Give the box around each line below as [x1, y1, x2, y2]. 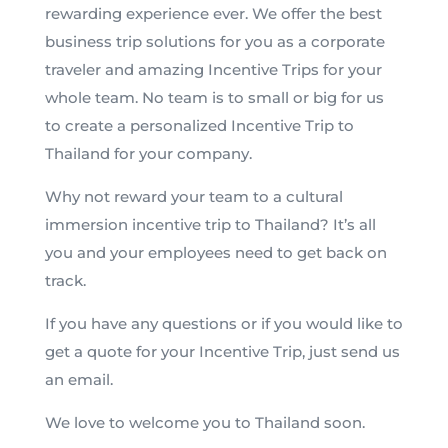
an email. [44, 370, 113, 389]
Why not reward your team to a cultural [44, 187, 343, 206]
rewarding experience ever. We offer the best [44, 4, 382, 23]
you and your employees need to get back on [44, 243, 387, 262]
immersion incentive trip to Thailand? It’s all [44, 215, 376, 234]
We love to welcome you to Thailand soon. [44, 413, 365, 432]
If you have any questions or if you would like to [44, 314, 403, 333]
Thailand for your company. [44, 144, 256, 163]
